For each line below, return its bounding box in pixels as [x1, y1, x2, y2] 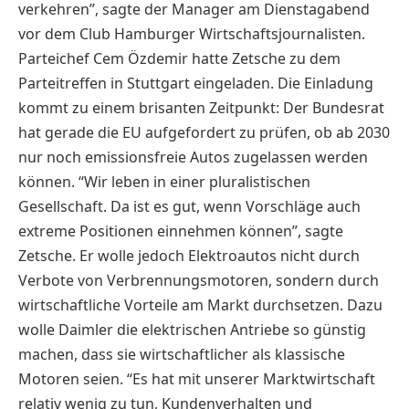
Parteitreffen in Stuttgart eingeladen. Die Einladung [18, 72, 373, 93]
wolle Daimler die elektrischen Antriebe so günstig [18, 319, 366, 340]
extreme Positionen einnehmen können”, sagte [18, 220, 343, 241]
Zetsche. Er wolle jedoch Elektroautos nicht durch [18, 245, 360, 266]
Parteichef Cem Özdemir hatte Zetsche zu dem [18, 47, 341, 68]
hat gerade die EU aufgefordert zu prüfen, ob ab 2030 [18, 121, 390, 142]
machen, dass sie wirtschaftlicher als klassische [18, 343, 345, 364]
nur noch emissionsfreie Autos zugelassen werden [18, 146, 368, 167]
